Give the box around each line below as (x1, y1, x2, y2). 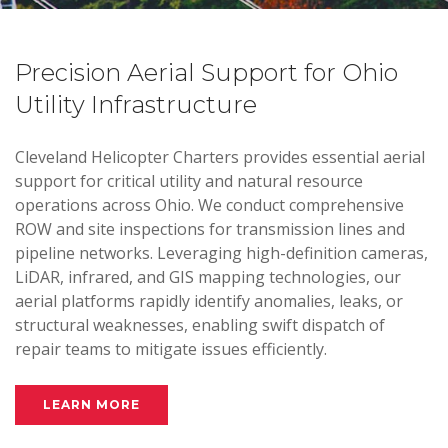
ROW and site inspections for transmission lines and (15, 218, 405, 240)
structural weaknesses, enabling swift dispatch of (15, 314, 385, 336)
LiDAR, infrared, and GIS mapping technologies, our (15, 266, 401, 288)
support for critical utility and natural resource (15, 170, 363, 192)
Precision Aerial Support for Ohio (15, 58, 398, 87)
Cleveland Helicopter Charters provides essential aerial (15, 146, 425, 168)
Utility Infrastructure (15, 90, 257, 119)
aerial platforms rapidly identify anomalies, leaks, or (15, 290, 403, 312)
